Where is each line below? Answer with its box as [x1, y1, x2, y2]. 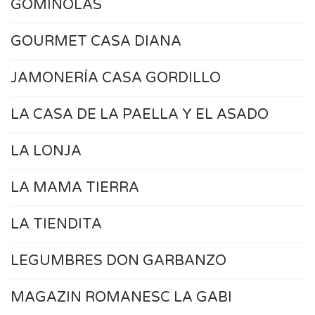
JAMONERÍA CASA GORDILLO [11, 70, 221, 87]
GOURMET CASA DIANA [11, 33, 181, 51]
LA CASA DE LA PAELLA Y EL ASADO [11, 106, 269, 124]
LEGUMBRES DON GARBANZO [11, 252, 226, 270]
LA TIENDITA [11, 216, 102, 233]
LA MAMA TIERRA [11, 179, 139, 197]
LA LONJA [11, 143, 82, 160]
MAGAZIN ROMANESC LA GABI [11, 289, 232, 307]
